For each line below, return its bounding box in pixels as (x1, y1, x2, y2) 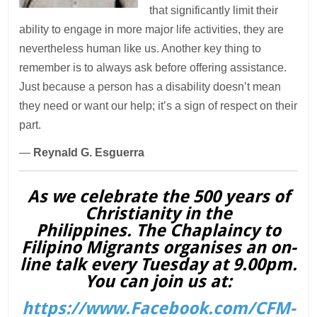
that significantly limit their (149, 4, 279, 16)
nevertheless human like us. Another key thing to (19, 42, 262, 54)
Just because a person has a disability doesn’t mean (19, 80, 282, 93)
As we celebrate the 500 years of (27, 186, 290, 207)
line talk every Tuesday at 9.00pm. (20, 254, 297, 275)
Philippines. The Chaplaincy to (36, 220, 281, 241)
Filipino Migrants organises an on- (21, 237, 296, 258)
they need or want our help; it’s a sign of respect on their (19, 99, 298, 112)
